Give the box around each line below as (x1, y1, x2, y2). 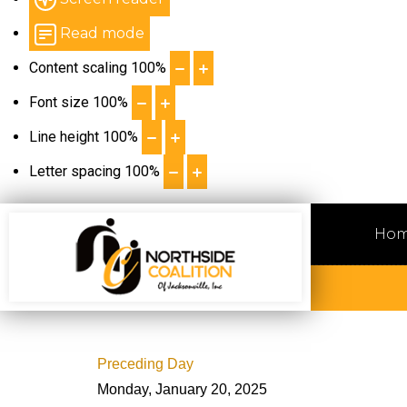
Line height (29, 128, 99, 145)
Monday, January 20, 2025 (97, 382, 267, 397)
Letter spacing (29, 163, 121, 180)
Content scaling (29, 59, 127, 76)
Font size (29, 94, 89, 111)
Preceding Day (97, 356, 194, 372)
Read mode (60, 25, 144, 42)
